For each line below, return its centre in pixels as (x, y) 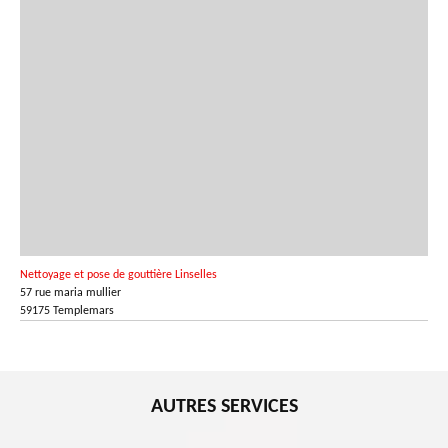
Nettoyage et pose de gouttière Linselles (118, 275)
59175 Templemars (67, 311)
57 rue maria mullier (70, 293)
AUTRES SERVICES (224, 407)
